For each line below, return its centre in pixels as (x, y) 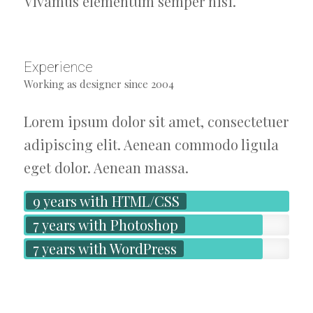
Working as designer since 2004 (99, 84)
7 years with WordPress (104, 248)
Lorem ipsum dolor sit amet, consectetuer (156, 121)
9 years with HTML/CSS (106, 201)
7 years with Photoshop (105, 225)
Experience (58, 67)
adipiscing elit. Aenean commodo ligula (151, 144)
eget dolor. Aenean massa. (106, 167)
